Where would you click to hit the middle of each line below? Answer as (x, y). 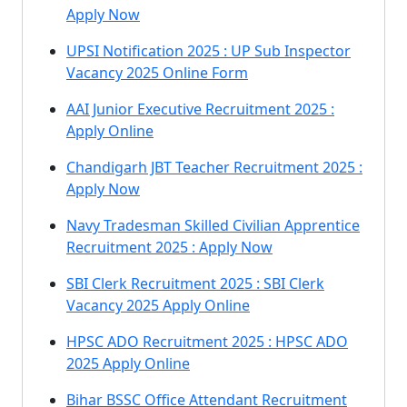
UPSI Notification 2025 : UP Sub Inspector (208, 51)
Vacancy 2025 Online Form (157, 73)
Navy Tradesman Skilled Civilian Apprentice (213, 225)
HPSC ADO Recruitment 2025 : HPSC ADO (207, 342)
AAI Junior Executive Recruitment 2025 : (200, 109)
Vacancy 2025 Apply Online (158, 305)
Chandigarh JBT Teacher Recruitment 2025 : (214, 167)
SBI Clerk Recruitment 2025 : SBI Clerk (195, 283)
